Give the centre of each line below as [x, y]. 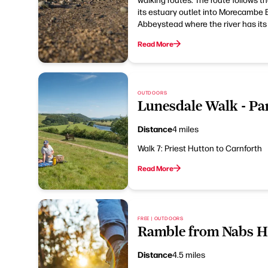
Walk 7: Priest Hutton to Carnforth [200, 148]
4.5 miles [189, 254]
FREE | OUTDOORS [161, 218]
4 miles [185, 129]
